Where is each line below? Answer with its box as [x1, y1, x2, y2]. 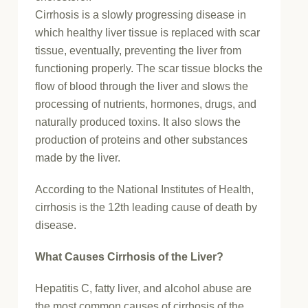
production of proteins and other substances [35, 134, 248, 146]
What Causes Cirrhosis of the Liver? [35, 251, 224, 263]
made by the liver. [35, 152, 121, 164]
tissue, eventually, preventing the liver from [35, 45, 242, 57]
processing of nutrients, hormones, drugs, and [35, 98, 257, 111]
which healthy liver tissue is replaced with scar [35, 27, 261, 39]
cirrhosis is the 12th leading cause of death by [35, 201, 258, 214]
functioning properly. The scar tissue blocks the [35, 63, 263, 75]
